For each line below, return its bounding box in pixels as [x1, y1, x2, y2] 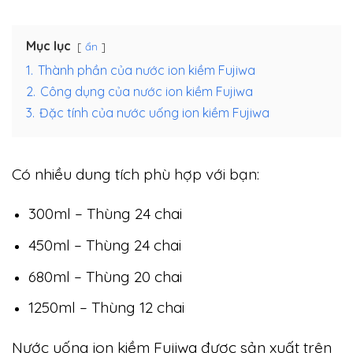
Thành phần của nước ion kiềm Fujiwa [38, 61, 255, 78]
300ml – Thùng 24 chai [28, 204, 182, 224]
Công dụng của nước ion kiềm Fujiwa [40, 83, 253, 99]
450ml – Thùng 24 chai [28, 236, 181, 255]
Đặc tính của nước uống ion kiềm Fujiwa [39, 104, 269, 121]
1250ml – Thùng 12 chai [28, 298, 184, 318]
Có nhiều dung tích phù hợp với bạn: [12, 164, 259, 184]
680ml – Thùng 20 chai [28, 266, 182, 286]
